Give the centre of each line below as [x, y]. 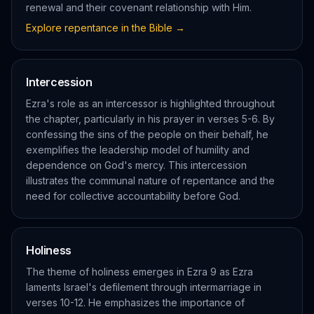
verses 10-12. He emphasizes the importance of [135, 302]
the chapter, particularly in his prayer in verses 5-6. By [150, 119]
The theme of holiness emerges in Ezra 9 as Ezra [139, 272]
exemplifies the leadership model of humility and [138, 150]
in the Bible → [152, 28]
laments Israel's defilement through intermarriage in [144, 287]
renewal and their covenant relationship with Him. [139, 7]
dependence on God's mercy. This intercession [136, 165]
